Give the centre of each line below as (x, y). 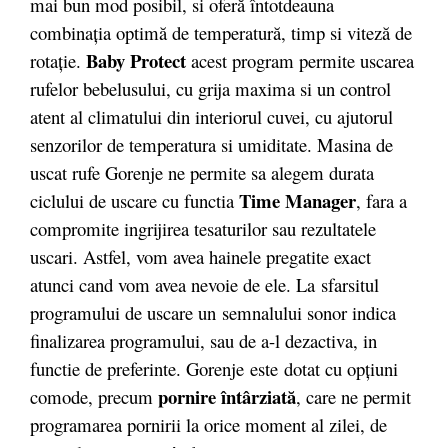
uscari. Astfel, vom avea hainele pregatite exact (200, 256)
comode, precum (94, 396)
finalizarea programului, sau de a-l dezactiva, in (203, 340)
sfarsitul (350, 284)
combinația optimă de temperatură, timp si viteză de (221, 32)
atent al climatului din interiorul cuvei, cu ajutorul (211, 116)
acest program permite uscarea (302, 60)
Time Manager (297, 200)
